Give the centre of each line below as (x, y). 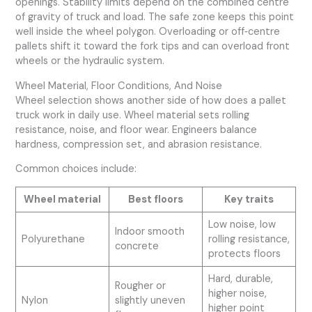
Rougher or (140, 286)
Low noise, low (242, 224)
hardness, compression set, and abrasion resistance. (139, 144)
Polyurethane (53, 239)
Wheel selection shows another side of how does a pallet (151, 100)
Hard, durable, (240, 279)
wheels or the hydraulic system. (90, 61)
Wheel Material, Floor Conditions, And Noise (119, 86)
